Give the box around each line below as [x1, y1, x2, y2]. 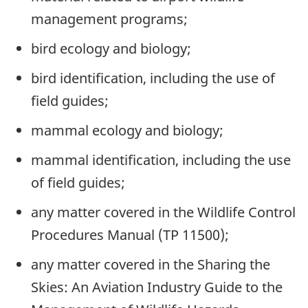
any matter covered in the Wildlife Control [31, 202, 296, 221]
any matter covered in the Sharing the [31, 254, 270, 274]
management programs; [31, 9, 188, 28]
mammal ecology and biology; [31, 120, 223, 140]
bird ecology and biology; [31, 38, 191, 58]
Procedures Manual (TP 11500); [31, 225, 229, 244]
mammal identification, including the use [31, 150, 291, 169]
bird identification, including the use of [31, 68, 275, 87]
